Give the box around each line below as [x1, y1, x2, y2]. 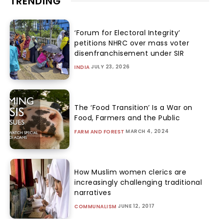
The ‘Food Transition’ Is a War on [74, 102, 193, 112]
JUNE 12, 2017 [118, 202, 155, 210]
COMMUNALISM [74, 202, 117, 210]
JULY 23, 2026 [91, 63, 130, 70]
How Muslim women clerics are [74, 167, 187, 177]
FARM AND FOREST [74, 128, 125, 135]
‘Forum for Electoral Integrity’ [74, 27, 180, 38]
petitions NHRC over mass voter [74, 38, 190, 48]
